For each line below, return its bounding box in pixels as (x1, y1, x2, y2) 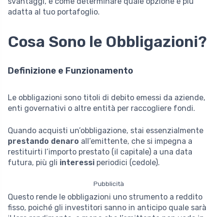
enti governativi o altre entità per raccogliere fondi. (8, 103, 195, 113)
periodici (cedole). (94, 157, 160, 167)
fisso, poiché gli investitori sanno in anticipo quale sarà (8, 202, 206, 212)
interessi (60, 157, 94, 167)
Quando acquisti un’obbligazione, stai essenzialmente (8, 125, 203, 135)
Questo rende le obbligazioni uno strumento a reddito (8, 192, 202, 201)
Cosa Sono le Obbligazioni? (8, 32, 207, 51)
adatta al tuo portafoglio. (8, 7, 100, 16)
